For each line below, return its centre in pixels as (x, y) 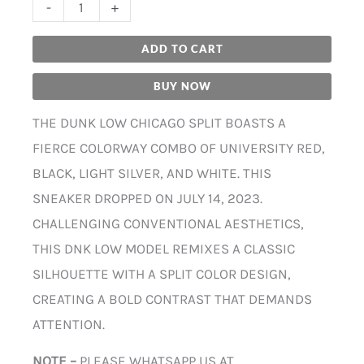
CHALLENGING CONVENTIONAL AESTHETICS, (168, 224)
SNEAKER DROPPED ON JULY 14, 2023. (147, 199)
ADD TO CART (182, 49)
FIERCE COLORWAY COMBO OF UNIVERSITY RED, (179, 148)
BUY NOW (182, 87)
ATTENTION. (69, 325)
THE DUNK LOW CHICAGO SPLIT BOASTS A (159, 123)
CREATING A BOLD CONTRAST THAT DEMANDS (172, 299)
